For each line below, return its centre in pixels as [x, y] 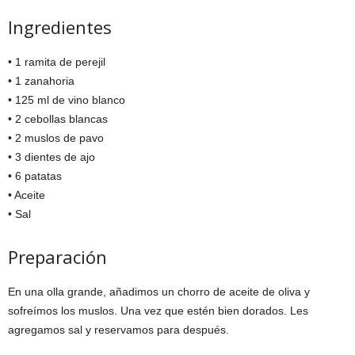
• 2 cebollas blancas [58, 118]
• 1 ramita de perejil [57, 61]
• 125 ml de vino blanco [67, 99]
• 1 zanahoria [41, 80]
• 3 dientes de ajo [52, 157]
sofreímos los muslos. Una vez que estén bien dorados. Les [158, 310]
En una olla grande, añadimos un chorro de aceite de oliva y [159, 291]
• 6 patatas [35, 176]
